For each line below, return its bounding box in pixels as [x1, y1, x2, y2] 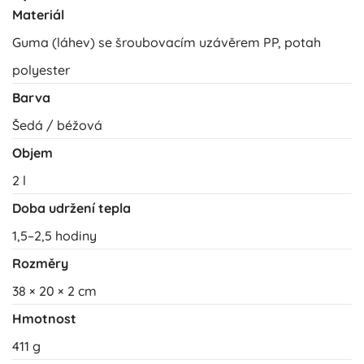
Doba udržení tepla [12, 200, 131, 217]
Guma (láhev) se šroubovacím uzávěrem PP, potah [12, 34, 321, 51]
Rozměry [12, 255, 68, 272]
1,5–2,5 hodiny [12, 227, 97, 245]
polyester [12, 62, 70, 79]
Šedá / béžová [12, 117, 102, 134]
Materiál [12, 6, 64, 24]
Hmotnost [12, 310, 76, 327]
